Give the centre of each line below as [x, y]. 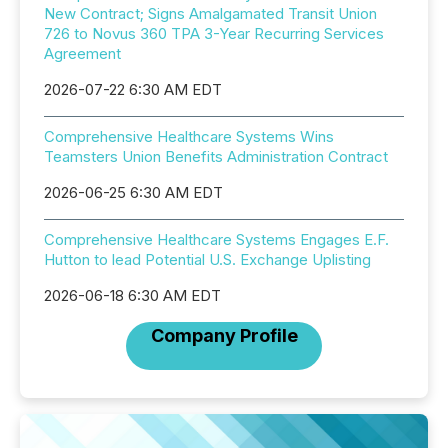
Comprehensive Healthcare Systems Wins [189, 136]
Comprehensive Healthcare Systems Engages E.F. [216, 239]
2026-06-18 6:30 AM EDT [132, 295]
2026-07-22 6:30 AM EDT [133, 89]
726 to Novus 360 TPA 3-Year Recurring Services [214, 33]
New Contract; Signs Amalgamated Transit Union [210, 13]
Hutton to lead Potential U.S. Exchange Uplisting [207, 259]
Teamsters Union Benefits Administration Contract [216, 156]
